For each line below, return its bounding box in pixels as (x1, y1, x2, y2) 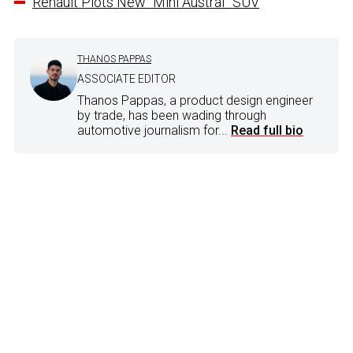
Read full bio (231, 123, 303, 139)
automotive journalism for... (77, 123, 231, 139)
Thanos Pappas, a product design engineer (77, 93, 313, 109)
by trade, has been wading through (77, 108, 266, 124)
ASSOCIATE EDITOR (77, 72, 176, 86)
